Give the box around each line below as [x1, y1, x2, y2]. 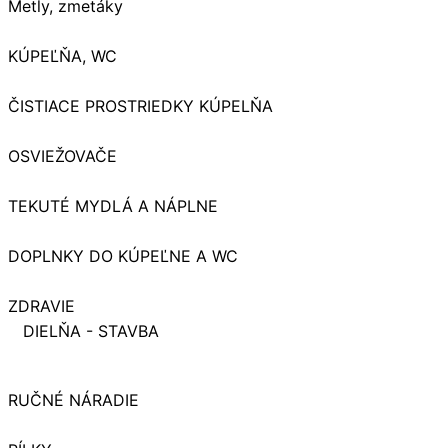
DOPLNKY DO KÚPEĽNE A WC [8, 246, 238, 267]
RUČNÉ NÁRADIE [8, 390, 139, 411]
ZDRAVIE [8, 296, 75, 317]
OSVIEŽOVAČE [8, 146, 117, 167]
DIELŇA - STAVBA [23, 321, 159, 342]
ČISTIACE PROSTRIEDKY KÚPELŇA [8, 96, 273, 117]
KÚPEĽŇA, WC [8, 46, 117, 67]
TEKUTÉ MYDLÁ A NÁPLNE [8, 196, 218, 217]
